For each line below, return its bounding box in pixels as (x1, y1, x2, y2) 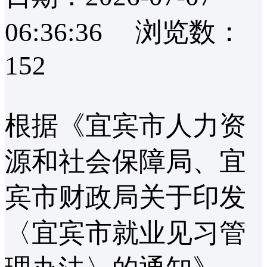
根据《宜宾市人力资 (5, 110, 246, 141)
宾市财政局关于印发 (5, 182, 246, 212)
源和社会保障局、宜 (5, 146, 246, 176)
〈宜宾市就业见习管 (5, 218, 246, 248)
